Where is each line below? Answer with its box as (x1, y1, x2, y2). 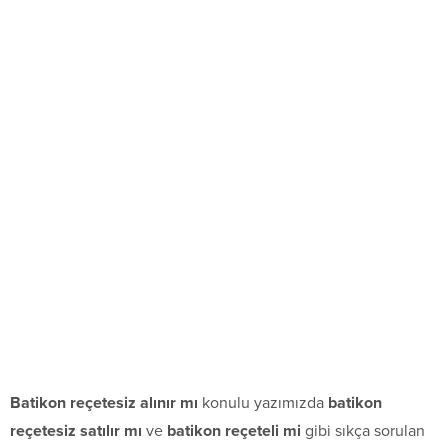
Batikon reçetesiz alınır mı (10, 393, 198, 414)
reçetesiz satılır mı (10, 421, 142, 442)
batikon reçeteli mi (167, 421, 301, 442)
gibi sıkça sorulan (301, 421, 425, 442)
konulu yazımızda (198, 393, 328, 414)
